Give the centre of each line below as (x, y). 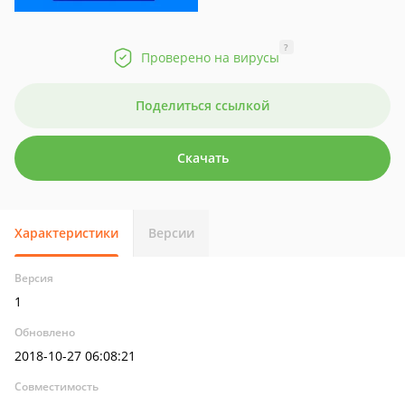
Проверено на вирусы (210, 57)
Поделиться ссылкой (202, 105)
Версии (171, 233)
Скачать (202, 158)
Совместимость (57, 386)
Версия (34, 278)
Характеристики (66, 233)
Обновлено (45, 332)
